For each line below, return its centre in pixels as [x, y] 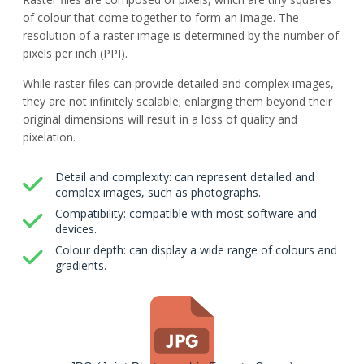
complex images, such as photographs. [158, 192]
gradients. [81, 265]
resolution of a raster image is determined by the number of [181, 36]
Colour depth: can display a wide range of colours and [196, 249]
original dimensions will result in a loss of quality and [160, 119]
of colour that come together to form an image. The [161, 18]
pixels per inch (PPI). [77, 54]
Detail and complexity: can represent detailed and [185, 176]
